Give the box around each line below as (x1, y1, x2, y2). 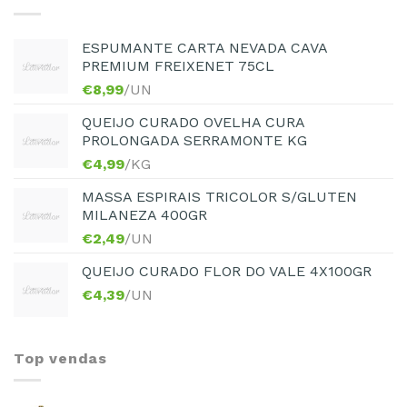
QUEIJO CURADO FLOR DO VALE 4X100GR (82, 262, 372, 280)
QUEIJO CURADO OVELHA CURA (82, 113, 304, 131)
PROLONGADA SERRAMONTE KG (82, 131, 307, 149)
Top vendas (14, 349, 107, 367)
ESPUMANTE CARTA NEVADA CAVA (82, 38, 327, 56)
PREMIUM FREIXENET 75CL (82, 56, 274, 74)
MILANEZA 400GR (82, 205, 207, 223)
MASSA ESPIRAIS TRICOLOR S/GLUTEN (82, 187, 357, 205)
